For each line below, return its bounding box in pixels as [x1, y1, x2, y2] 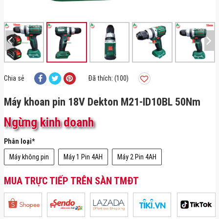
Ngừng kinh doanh [3, 114, 94, 130]
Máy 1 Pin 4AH [63, 152, 103, 161]
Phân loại [3, 136, 32, 146]
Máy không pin [9, 152, 49, 161]
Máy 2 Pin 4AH [117, 152, 156, 161]
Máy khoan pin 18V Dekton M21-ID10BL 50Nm [3, 95, 200, 109]
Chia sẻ [3, 73, 24, 83]
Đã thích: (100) [88, 73, 129, 83]
